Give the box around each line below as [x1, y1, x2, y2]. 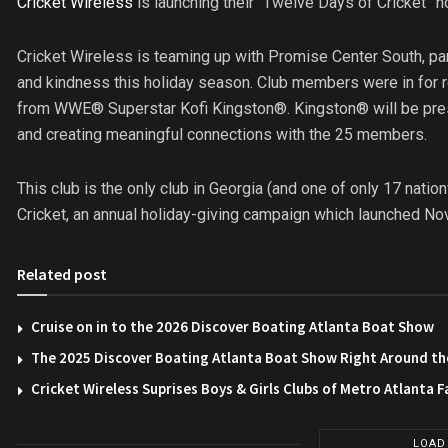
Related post [17, 264, 107, 285]
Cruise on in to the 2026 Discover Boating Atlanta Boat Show [31, 317, 434, 337]
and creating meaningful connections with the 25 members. [17, 125, 427, 145]
